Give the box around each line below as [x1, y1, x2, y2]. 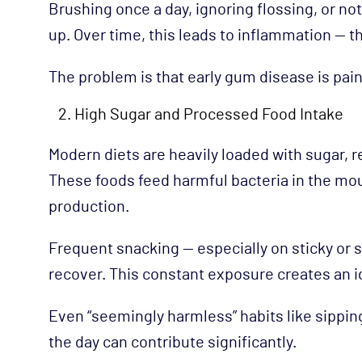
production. [48, 198, 129, 215]
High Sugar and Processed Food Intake [74, 106, 343, 123]
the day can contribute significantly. [48, 334, 297, 351]
